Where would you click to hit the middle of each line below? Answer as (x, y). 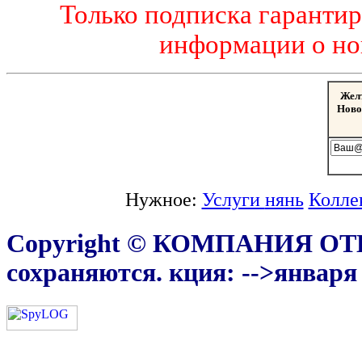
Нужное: (163, 200)
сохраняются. (88, 272)
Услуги (233, 200)
